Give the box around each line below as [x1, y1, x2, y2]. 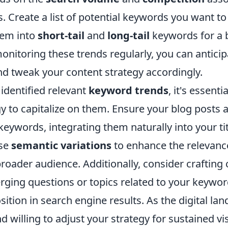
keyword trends [89, 83, 168, 97]
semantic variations [11, 138, 111, 152]
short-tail [38, 28, 84, 42]
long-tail [107, 28, 150, 42]
